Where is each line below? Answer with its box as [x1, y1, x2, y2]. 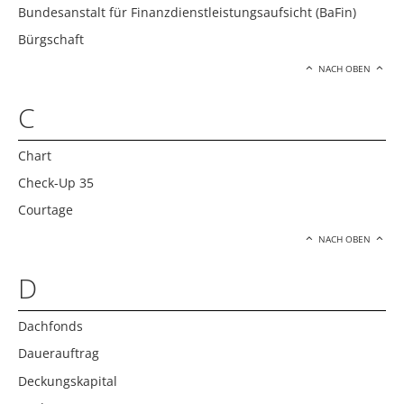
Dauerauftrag [18, 344, 99, 363]
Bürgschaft [18, 31, 84, 49]
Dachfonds [18, 317, 83, 335]
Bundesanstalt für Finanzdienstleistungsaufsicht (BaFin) [18, 3, 356, 21]
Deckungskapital [18, 372, 117, 390]
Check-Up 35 [18, 174, 94, 192]
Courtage [18, 201, 73, 219]
